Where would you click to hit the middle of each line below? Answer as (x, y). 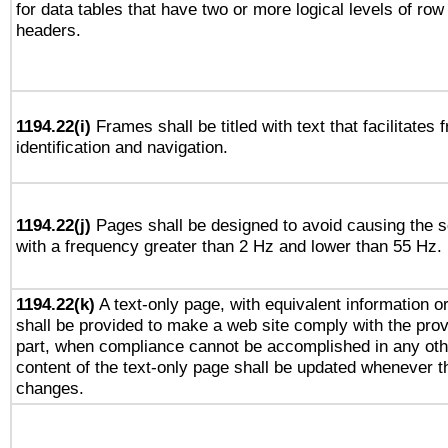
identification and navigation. (122, 147)
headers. (48, 30)
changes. (50, 388)
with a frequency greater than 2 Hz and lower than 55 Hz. (229, 246)
